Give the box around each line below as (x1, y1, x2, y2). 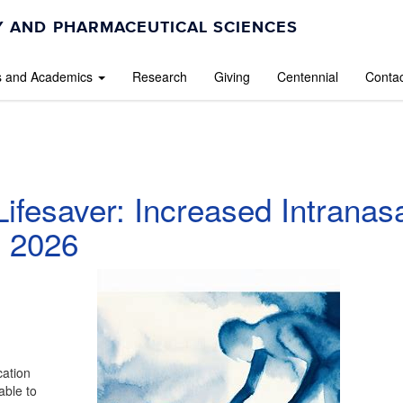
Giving (214, 67, 250, 85)
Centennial (277, 67, 338, 85)
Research (132, 67, 187, 85)
